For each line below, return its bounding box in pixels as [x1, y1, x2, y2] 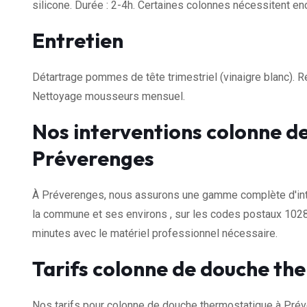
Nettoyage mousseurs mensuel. [32, 89, 185, 103]
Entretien [32, 27, 123, 53]
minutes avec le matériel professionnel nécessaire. [32, 226, 278, 240]
